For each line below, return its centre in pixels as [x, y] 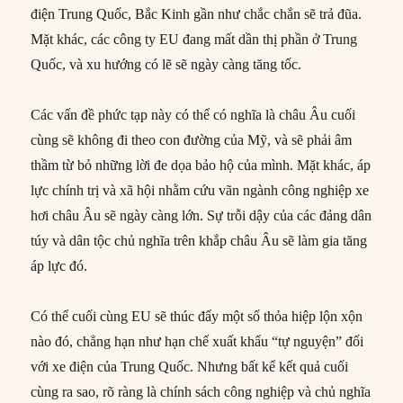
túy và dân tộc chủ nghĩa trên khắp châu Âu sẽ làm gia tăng [199, 241]
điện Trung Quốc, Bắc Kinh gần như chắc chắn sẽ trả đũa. [197, 14]
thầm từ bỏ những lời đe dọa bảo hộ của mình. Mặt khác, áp [201, 166]
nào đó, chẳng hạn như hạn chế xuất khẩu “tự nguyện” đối [197, 342]
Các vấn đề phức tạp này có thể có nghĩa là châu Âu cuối [193, 115]
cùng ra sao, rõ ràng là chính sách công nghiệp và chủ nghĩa [201, 392]
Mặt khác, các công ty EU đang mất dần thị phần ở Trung [194, 40]
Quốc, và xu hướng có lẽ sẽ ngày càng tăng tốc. [166, 65]
